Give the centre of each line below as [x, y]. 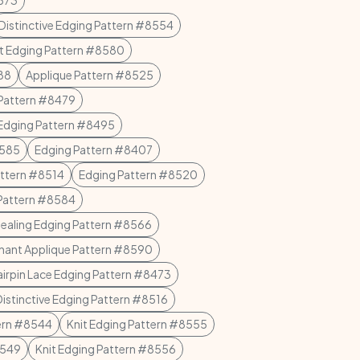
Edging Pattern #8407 [94, 149]
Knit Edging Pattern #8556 [106, 349]
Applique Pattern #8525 [90, 75]
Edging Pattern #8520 [138, 174]
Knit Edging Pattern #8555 [137, 324]
